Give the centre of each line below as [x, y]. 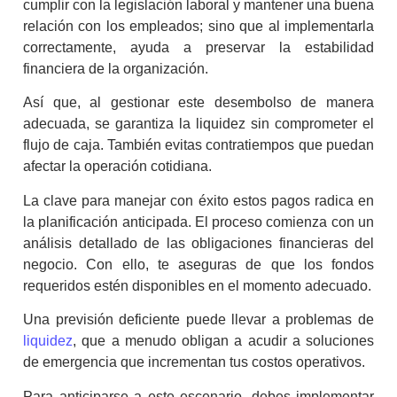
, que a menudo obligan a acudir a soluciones [223, 341]
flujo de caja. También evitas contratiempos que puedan [198, 145]
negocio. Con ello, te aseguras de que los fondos [198, 264]
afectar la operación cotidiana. [117, 167]
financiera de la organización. [116, 68]
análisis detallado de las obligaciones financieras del [198, 243]
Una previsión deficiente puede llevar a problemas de [198, 320]
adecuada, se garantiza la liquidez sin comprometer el [198, 124]
